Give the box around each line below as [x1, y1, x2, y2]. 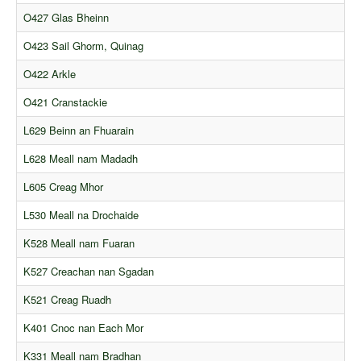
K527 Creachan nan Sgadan [23, 263, 154, 279]
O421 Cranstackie [23, 93, 107, 110]
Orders [28, 26, 62, 41]
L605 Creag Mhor [23, 178, 103, 194]
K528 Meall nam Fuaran [23, 234, 135, 251]
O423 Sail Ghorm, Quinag [23, 37, 143, 53]
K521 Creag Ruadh [23, 291, 111, 307]
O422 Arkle [23, 65, 76, 81]
